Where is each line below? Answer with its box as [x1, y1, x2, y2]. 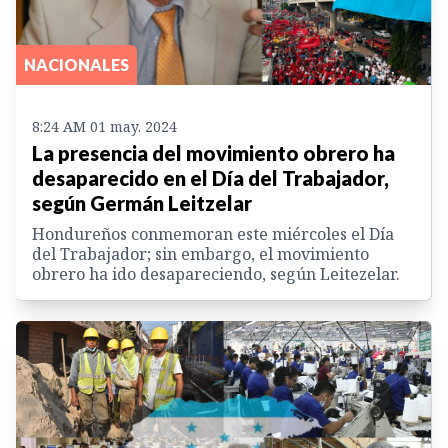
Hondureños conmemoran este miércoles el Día [32, 223, 394, 246]
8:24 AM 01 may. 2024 [32, 117, 177, 137]
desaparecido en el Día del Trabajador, [32, 166, 389, 191]
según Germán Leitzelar [32, 191, 252, 216]
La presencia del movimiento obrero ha [32, 141, 395, 166]
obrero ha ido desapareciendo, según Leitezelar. [32, 263, 400, 286]
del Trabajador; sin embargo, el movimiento [32, 243, 369, 266]
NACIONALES [24, 55, 129, 75]
